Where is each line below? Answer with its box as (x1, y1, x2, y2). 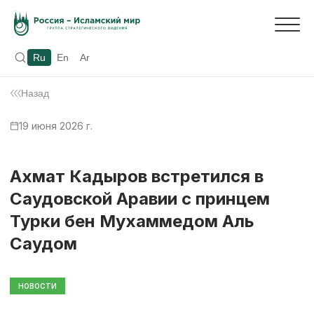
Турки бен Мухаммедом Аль (10, 210, 254, 231)
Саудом (10, 233, 77, 254)
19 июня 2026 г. (19, 119, 93, 132)
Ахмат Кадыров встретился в (10, 165, 264, 186)
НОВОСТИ (18, 281, 57, 290)
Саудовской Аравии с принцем (10, 188, 270, 209)
